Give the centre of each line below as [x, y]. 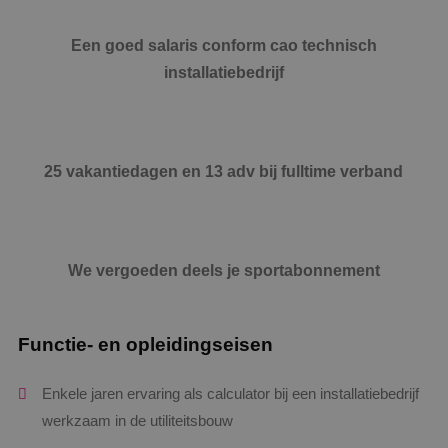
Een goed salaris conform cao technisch [223, 44]
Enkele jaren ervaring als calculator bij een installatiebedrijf [230, 393]
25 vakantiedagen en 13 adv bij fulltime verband [224, 170]
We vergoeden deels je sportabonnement [223, 269]
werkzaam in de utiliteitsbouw [137, 420]
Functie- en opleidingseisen [145, 344]
